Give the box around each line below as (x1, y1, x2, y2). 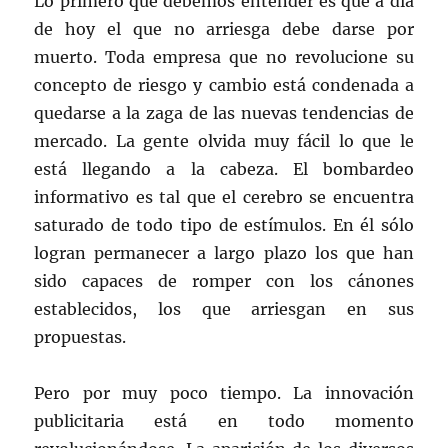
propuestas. (34, 326, 127, 347)
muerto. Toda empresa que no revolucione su (34, 46, 414, 67)
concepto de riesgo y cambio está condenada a (34, 74, 414, 95)
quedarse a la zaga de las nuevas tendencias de (34, 102, 414, 123)
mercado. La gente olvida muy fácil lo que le (34, 130, 414, 151)
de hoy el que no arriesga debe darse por (34, 18, 414, 39)
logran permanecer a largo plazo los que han (34, 242, 414, 263)
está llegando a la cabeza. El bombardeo (34, 158, 414, 179)
